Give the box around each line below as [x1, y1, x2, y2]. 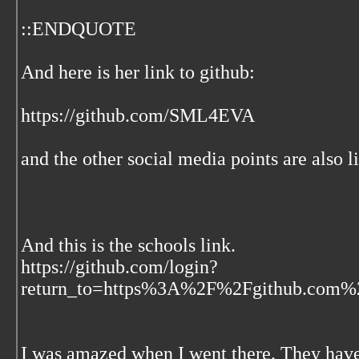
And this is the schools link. [21, 235, 236, 256]
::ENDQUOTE [21, 18, 136, 39]
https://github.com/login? [21, 256, 218, 277]
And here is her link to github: [21, 62, 255, 83]
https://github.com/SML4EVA [21, 105, 255, 126]
